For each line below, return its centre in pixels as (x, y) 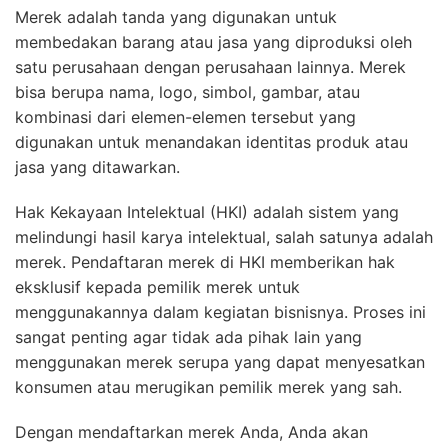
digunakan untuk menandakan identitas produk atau (211, 142)
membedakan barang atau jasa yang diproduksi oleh (213, 42)
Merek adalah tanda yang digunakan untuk (176, 17)
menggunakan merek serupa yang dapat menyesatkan (220, 362)
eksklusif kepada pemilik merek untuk (157, 287)
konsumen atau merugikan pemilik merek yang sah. (208, 387)
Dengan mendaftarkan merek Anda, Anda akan (191, 432)
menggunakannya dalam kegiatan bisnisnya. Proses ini (220, 312)
